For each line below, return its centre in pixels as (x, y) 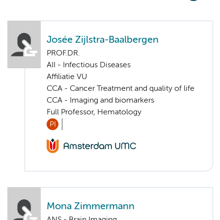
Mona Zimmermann (91, 206)
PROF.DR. (63, 53)
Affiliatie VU (67, 77)
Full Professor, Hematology (94, 112)
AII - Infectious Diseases (89, 65)
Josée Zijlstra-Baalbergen (103, 40)
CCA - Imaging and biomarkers (100, 100)
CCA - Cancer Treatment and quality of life (121, 89)
